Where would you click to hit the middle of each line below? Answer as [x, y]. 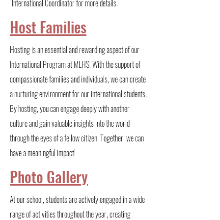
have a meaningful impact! [43, 153]
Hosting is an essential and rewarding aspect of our [75, 50]
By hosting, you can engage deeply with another [70, 109]
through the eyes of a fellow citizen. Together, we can [77, 138]
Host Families [48, 27]
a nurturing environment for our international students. [78, 94]
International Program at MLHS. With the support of [75, 64]
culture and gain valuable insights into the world [70, 123]
